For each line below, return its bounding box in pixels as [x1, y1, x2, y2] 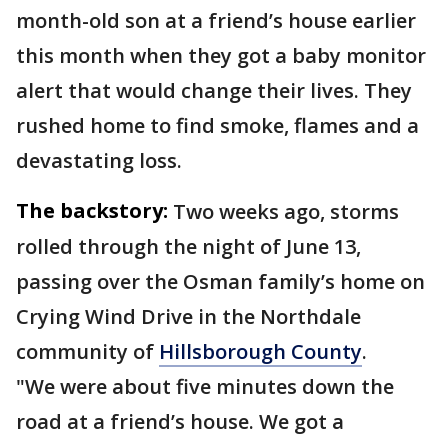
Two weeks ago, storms [173, 198, 399, 225]
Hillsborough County [159, 338, 362, 365]
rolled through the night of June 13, [16, 233, 361, 260]
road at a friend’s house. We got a [16, 408, 344, 435]
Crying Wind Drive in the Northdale [16, 303, 361, 330]
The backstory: [16, 197, 168, 224]
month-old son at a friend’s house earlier [16, 7, 416, 34]
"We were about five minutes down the [16, 373, 394, 400]
